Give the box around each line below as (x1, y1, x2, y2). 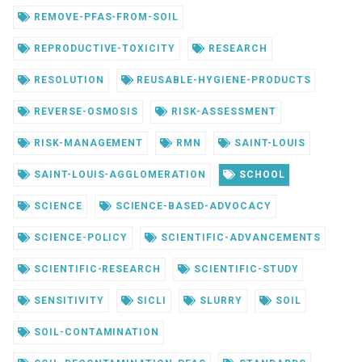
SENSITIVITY (30, 295, 104, 307)
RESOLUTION (30, 74, 104, 86)
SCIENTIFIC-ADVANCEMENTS (158, 232, 322, 244)
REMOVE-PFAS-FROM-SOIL (30, 11, 179, 23)
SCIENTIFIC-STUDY (191, 263, 299, 276)
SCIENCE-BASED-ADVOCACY (112, 200, 271, 213)
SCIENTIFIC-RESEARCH (30, 263, 162, 276)
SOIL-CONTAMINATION (30, 326, 160, 339)
